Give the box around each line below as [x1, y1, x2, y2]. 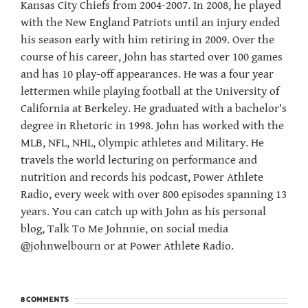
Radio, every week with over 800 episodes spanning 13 [21, 188, 287, 202]
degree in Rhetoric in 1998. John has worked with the [21, 119, 284, 133]
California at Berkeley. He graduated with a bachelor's [21, 102, 287, 116]
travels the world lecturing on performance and [21, 153, 257, 168]
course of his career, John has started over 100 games [21, 50, 283, 65]
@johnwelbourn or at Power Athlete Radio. [21, 239, 234, 254]
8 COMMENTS [21, 294, 69, 307]
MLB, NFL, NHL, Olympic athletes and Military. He [21, 136, 264, 151]
